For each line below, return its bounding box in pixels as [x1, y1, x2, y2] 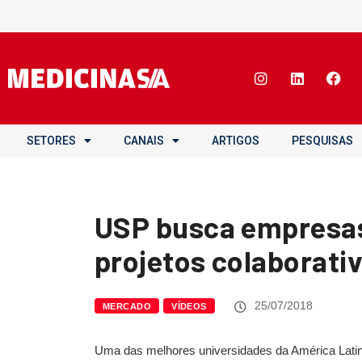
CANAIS [124, 134, 164, 147]
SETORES [27, 134, 76, 147]
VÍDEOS [171, 301, 207, 311]
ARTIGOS [212, 134, 259, 147]
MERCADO [103, 301, 152, 311]
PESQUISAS [292, 134, 353, 147]
